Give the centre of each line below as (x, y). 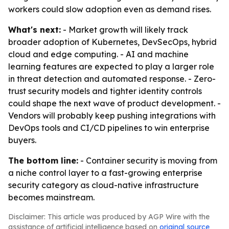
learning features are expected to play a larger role (111, 66)
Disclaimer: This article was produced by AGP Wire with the (109, 217)
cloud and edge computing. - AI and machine (98, 54)
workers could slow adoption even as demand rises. (110, 9)
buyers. (22, 140)
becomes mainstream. (51, 197)
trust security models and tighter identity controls (105, 91)
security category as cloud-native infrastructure (104, 185)
